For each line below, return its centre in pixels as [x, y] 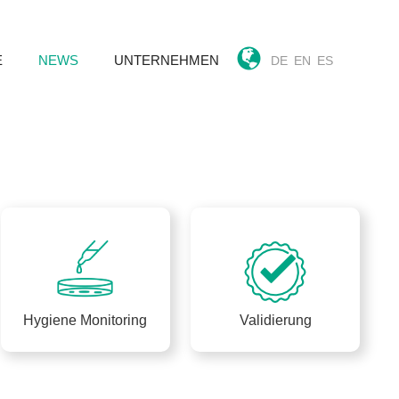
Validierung [275, 321]
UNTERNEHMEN [167, 60]
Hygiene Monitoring [85, 321]
